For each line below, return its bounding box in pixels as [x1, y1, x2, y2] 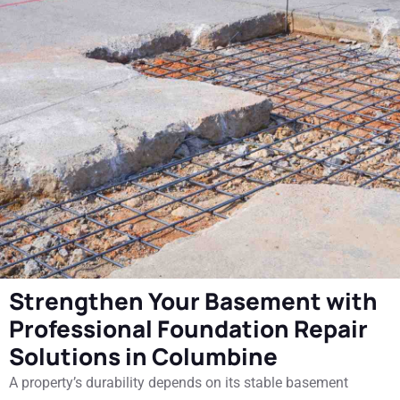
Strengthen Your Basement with [9, 285, 378, 317]
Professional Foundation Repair [9, 312, 368, 345]
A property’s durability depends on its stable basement [9, 374, 348, 391]
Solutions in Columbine [9, 340, 278, 372]
